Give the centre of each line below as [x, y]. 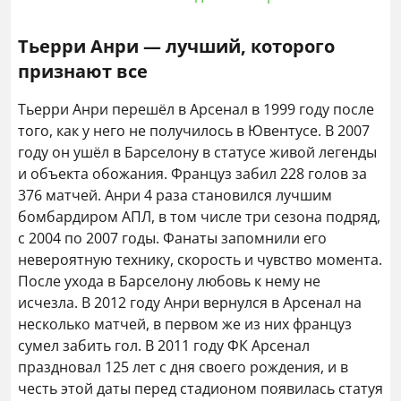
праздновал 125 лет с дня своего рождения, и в [183, 367]
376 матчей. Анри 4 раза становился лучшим [175, 195]
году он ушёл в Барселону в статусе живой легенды [197, 152]
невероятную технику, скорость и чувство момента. [200, 260]
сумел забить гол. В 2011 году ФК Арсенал [164, 346]
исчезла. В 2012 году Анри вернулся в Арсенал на [190, 303]
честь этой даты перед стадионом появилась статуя [200, 388]
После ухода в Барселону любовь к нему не [169, 281]
